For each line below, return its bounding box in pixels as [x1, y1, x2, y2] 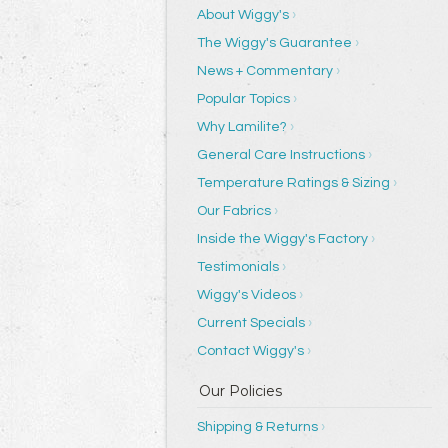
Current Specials [197, 316, 305, 330]
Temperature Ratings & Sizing [197, 176, 390, 190]
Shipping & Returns [197, 420, 318, 434]
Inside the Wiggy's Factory [197, 232, 368, 246]
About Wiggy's [197, 8, 289, 22]
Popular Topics [197, 92, 290, 106]
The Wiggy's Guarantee [197, 36, 352, 50]
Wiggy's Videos [197, 288, 296, 302]
